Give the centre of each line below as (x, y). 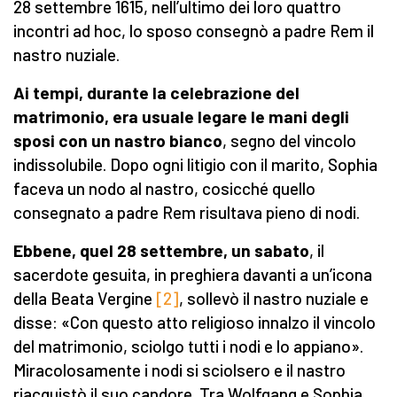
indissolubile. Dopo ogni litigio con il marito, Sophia (195, 165)
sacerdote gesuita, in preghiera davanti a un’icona (193, 275)
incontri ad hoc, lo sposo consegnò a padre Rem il (194, 31)
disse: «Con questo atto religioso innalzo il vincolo (195, 323)
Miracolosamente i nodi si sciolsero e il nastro (179, 370)
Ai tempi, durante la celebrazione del (156, 93)
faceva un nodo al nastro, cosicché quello (164, 189)
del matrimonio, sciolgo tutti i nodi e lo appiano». (188, 346)
